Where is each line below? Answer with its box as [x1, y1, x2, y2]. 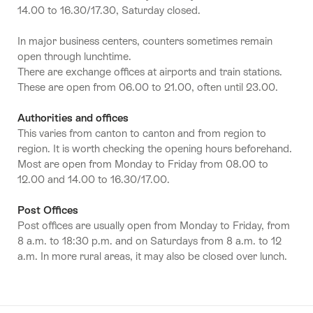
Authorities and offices [17, 111, 129, 124]
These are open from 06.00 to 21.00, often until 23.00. [17, 80, 278, 93]
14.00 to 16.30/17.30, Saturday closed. [17, 3, 201, 16]
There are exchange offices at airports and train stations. [17, 65, 282, 78]
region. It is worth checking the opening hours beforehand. [17, 142, 292, 154]
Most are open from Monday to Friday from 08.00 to [17, 157, 268, 170]
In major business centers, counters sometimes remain [17, 34, 272, 47]
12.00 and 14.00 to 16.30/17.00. [17, 173, 170, 185]
